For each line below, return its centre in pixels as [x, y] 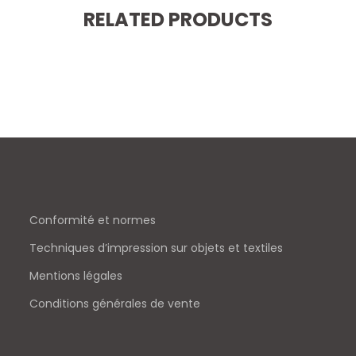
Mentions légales [76, 276]
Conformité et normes [93, 220]
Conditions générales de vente [115, 304]
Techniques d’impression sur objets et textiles [157, 248]
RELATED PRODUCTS [178, 19]
